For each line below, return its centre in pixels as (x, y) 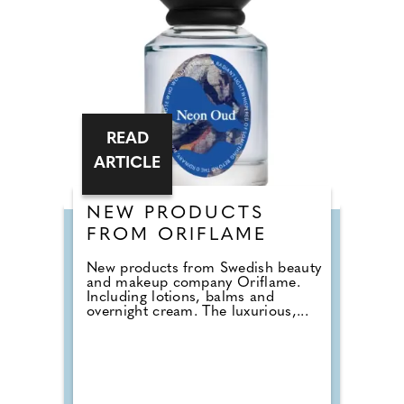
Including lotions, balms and (180, 298)
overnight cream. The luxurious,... (197, 312)
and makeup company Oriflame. (193, 283)
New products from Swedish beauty (204, 269)
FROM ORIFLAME (177, 235)
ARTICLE (127, 164)
